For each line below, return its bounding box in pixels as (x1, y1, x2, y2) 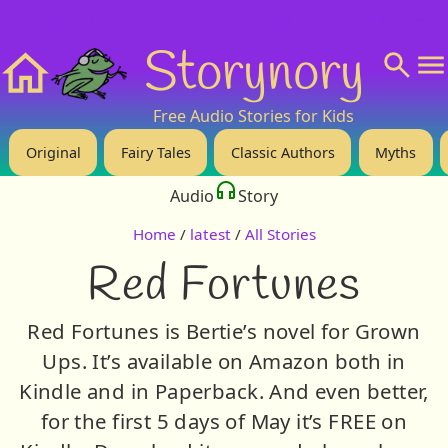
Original (25, 142, 81, 162)
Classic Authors (230, 142, 335, 162)
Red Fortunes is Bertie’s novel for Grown (27, 316, 421, 345)
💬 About (275, 10, 342, 33)
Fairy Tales (120, 142, 191, 162)
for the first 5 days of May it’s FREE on (40, 406, 408, 435)
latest (189, 224, 231, 245)
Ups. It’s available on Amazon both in (42, 346, 406, 375)
